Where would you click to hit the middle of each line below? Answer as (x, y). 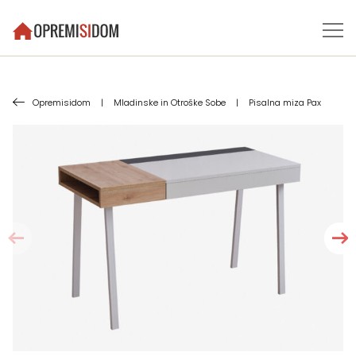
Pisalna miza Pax (285, 103)
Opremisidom (62, 103)
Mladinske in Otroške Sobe (170, 103)
